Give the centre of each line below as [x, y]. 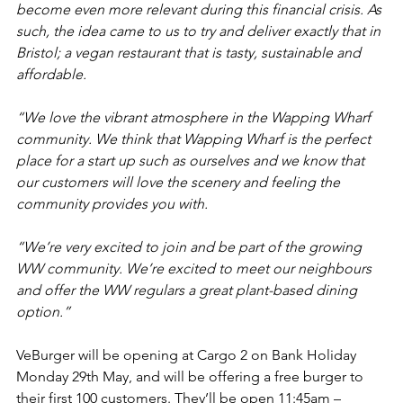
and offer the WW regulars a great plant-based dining [188, 290]
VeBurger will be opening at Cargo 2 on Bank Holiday [188, 354]
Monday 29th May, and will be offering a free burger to [192, 376]
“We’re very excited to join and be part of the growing [191, 246]
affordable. [53, 74]
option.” [43, 311]
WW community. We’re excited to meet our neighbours [196, 268]
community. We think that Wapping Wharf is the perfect [195, 139]
